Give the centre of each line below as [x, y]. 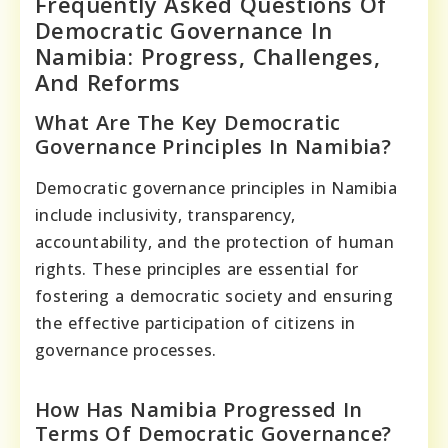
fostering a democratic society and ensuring [214, 295]
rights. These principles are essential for [197, 268]
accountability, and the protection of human [215, 241]
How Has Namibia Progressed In [199, 409]
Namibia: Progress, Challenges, [207, 55]
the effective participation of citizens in [195, 322]
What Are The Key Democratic [188, 122]
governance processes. [126, 349]
